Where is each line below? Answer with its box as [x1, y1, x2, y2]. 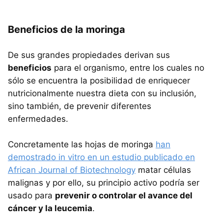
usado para [8, 190, 55, 200]
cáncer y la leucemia [8, 203, 92, 213]
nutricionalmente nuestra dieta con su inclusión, [8, 88, 196, 98]
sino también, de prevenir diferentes [8, 101, 151, 111]
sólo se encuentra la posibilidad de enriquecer [8, 75, 190, 85]
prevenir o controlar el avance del [55, 190, 192, 200]
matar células [136, 165, 191, 175]
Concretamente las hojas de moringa [8, 139, 156, 149]
